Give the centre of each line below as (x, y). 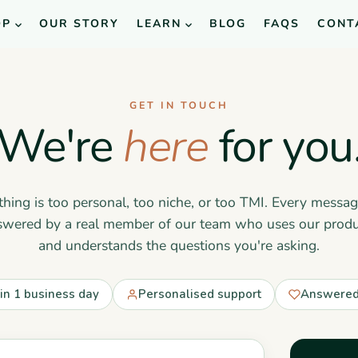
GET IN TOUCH (179, 105)
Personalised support (200, 294)
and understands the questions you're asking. (179, 245)
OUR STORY (79, 24)
